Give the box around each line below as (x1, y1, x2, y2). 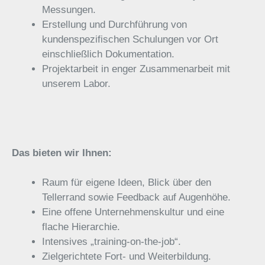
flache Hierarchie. (42, 221, 120, 232)
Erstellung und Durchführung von (42, 19, 187, 30)
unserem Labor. (42, 78, 111, 89)
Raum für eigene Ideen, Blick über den (42, 177, 211, 188)
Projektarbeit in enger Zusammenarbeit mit (42, 63, 230, 75)
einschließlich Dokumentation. (42, 49, 174, 60)
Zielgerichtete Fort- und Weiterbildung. (42, 251, 211, 262)
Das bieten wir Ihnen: (12, 147, 112, 159)
